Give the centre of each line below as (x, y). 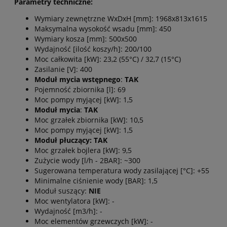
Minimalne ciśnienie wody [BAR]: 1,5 (96, 181)
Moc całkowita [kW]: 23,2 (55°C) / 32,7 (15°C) (108, 59)
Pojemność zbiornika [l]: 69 (80, 90)
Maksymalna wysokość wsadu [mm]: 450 (103, 29)
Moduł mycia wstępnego (78, 80)
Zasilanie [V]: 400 (63, 69)
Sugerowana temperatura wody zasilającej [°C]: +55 (122, 171)
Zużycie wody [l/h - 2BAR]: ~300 (87, 161)
